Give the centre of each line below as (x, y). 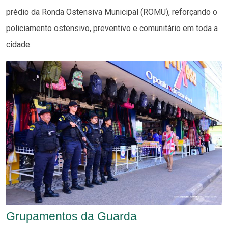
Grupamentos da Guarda (72, 216)
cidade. (19, 44)
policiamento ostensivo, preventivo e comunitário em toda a (112, 28)
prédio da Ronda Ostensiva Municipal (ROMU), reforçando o (112, 12)
